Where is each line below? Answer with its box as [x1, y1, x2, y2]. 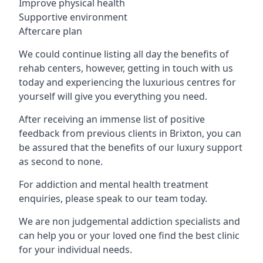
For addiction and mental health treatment [19, 177, 208, 191]
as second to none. [19, 154, 103, 168]
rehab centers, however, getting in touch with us [19, 61, 233, 75]
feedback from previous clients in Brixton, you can [19, 126, 241, 140]
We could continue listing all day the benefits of [19, 47, 229, 60]
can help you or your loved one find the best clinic [19, 228, 240, 242]
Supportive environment [19, 10, 127, 23]
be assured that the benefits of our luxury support [19, 140, 242, 154]
